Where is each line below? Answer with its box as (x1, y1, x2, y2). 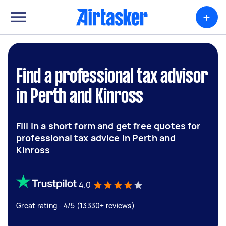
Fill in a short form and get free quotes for (16, 120, 201, 132)
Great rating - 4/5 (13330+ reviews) (16, 201, 135, 210)
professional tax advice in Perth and (16, 132, 176, 144)
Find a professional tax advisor (16, 68, 208, 86)
